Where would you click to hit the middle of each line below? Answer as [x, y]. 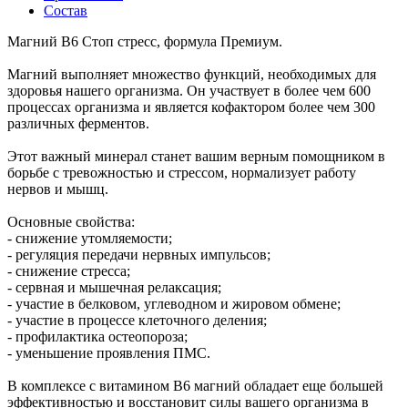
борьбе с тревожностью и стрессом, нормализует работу [182, 172]
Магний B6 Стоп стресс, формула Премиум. [145, 41]
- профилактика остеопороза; [97, 336]
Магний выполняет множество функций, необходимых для [192, 74]
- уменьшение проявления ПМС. [109, 352]
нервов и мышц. [58, 189]
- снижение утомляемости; [90, 238]
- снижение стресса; [69, 270]
